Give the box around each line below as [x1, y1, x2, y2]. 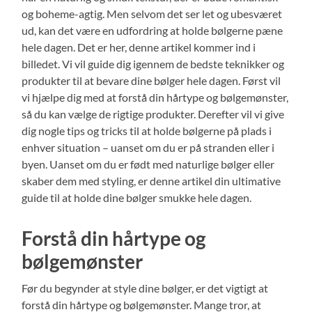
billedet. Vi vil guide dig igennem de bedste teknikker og [22, 56, 285, 70]
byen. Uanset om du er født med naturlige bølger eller [22, 157, 275, 171]
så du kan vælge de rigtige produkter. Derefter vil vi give [22, 107, 285, 120]
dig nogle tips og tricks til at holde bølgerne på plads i [22, 123, 272, 137]
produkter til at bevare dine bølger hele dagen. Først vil [22, 73, 281, 87]
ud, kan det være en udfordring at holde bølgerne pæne [22, 23, 283, 37]
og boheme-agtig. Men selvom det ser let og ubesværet [22, 6, 283, 20]
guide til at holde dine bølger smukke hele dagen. [22, 190, 252, 204]
